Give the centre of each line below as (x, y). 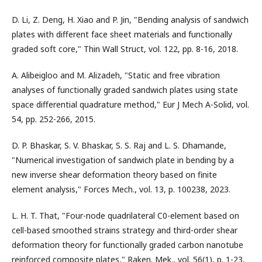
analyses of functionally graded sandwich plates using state (125, 90)
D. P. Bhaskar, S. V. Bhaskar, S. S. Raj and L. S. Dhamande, (119, 145)
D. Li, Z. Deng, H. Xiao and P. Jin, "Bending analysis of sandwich (130, 20)
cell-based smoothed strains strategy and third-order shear (125, 230)
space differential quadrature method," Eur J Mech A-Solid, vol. (130, 104)
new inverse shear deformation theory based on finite (114, 175)
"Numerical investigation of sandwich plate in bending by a (123, 160)
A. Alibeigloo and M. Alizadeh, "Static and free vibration (116, 75)
